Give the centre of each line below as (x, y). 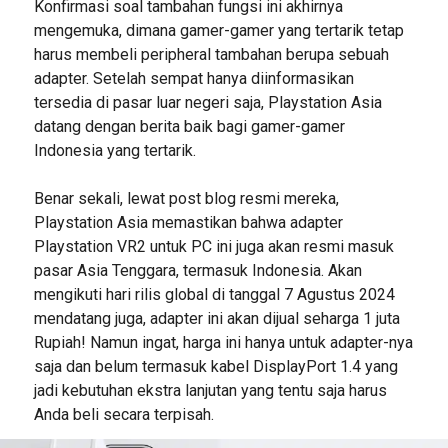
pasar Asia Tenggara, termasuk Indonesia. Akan (197, 270)
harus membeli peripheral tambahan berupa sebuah (211, 54)
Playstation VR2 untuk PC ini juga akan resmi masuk (213, 246)
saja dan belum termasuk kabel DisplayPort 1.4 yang (215, 366)
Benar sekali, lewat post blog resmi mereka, (186, 198)
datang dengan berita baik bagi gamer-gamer (189, 126)
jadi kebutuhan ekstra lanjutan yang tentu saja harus (210, 390)
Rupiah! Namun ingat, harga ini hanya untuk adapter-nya (223, 342)
